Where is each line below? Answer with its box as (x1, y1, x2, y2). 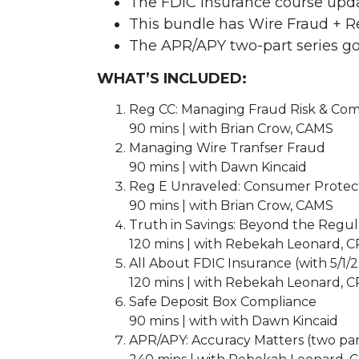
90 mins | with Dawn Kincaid (128, 159, 307, 175)
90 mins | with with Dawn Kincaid (128, 313, 338, 329)
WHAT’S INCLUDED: (96, 70, 247, 88)
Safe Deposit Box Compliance (128, 294, 317, 310)
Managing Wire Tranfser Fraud (128, 140, 325, 156)
